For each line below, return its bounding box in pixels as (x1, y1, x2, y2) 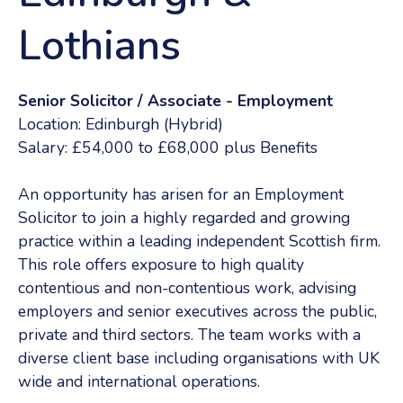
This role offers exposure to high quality (18, 254, 304, 275)
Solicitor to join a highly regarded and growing (18, 207, 350, 228)
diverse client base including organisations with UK (18, 347, 380, 369)
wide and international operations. (18, 371, 260, 392)
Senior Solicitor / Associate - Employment (18, 90, 333, 112)
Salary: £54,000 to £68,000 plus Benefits (18, 137, 318, 158)
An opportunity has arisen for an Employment (18, 184, 344, 205)
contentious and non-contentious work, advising (18, 277, 356, 299)
